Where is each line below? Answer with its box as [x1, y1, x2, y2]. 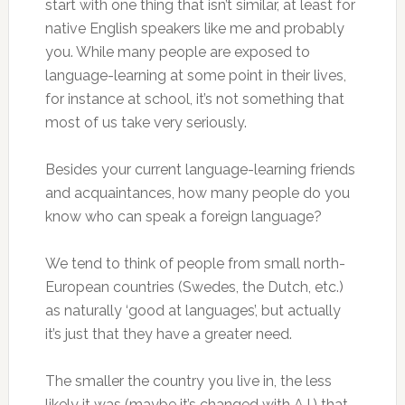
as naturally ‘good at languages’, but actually [44, 302, 341, 319]
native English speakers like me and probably [44, 20, 344, 37]
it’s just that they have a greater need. [44, 325, 292, 343]
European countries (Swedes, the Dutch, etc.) [44, 278, 344, 296]
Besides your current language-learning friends [44, 161, 355, 178]
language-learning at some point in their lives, [44, 67, 346, 84]
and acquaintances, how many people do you [44, 184, 350, 202]
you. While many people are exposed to [44, 43, 310, 61]
